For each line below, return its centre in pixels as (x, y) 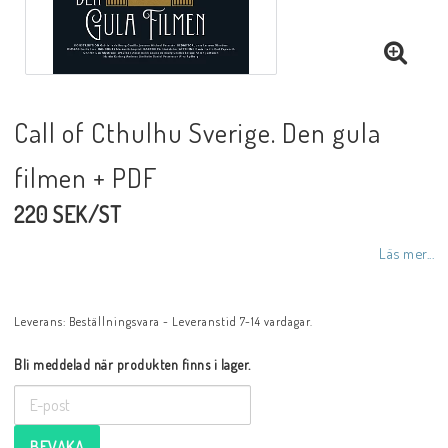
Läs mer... (406, 253)
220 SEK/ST (67, 214)
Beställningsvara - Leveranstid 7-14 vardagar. (191, 321)
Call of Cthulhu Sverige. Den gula (197, 132)
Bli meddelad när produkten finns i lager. (132, 364)
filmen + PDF (85, 177)
